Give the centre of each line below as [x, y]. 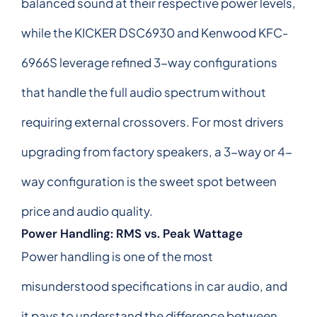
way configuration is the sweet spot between [149, 181]
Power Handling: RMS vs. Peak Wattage [132, 233]
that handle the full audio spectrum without [144, 92]
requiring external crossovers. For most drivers [152, 121]
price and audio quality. [87, 211]
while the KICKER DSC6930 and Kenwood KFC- [155, 32]
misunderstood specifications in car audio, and [154, 286]
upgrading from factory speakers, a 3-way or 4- [157, 151]
